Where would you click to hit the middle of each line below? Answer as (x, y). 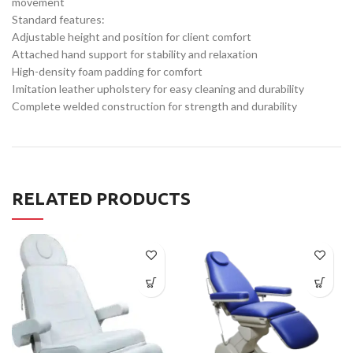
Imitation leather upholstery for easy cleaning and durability (158, 88)
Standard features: (58, 19)
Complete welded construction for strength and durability (154, 106)
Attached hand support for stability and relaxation (135, 54)
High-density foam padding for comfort (107, 71)
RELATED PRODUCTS (101, 198)
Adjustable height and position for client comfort (132, 36)
